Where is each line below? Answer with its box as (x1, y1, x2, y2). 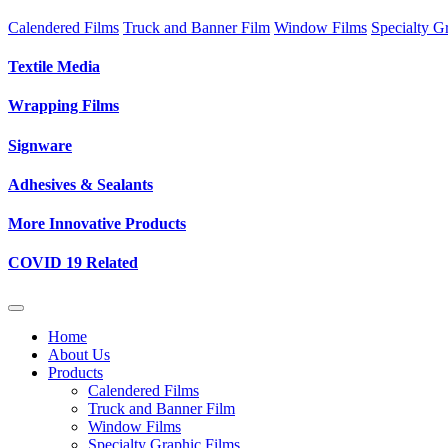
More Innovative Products (8, 215, 186, 233)
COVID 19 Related (8, 254, 138, 272)
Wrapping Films (8, 97, 119, 115)
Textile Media (8, 58, 100, 76)
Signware (8, 136, 72, 154)
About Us (48, 345, 110, 363)
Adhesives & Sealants (8, 175, 153, 193)
